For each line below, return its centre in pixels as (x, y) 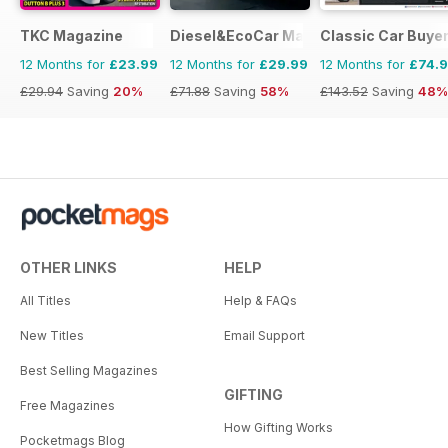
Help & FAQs (260, 301)
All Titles (45, 301)
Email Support (264, 336)
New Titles (52, 336)
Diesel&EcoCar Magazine (261, 36)
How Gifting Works (278, 428)
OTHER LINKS (68, 268)
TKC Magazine (71, 36)
